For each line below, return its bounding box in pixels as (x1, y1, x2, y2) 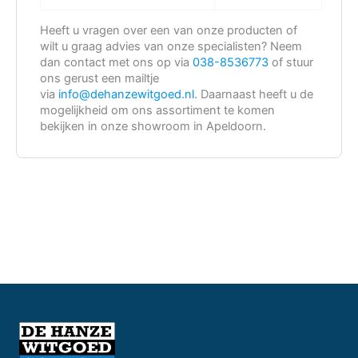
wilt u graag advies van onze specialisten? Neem (40, 38, 303, 54)
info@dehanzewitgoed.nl (58, 86, 195, 101)
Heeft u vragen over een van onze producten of (40, 22, 298, 38)
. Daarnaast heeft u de (194, 86, 314, 101)
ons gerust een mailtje (40, 70, 160, 86)
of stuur (268, 54, 314, 70)
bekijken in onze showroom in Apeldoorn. (40, 118, 267, 133)
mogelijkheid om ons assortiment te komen (40, 102, 276, 117)
